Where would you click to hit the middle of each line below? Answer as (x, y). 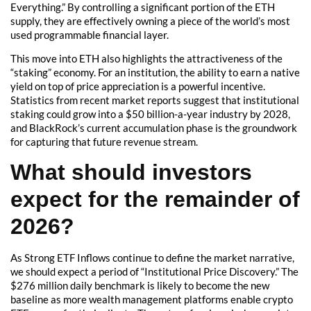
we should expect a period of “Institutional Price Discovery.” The (154, 272)
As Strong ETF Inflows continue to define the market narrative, (152, 258)
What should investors (131, 173)
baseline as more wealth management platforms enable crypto (152, 300)
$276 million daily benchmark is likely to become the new (140, 286)
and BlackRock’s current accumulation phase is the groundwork (154, 128)
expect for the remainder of (155, 200)
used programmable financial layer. (90, 34)
